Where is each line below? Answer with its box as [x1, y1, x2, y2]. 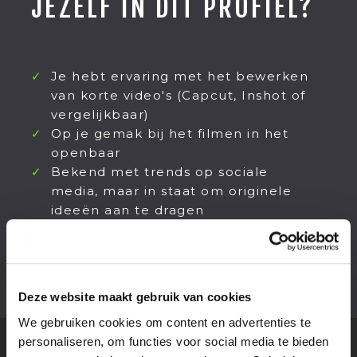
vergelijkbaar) [50, 106, 150, 122]
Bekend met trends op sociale [50, 163, 269, 179]
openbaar [50, 144, 121, 160]
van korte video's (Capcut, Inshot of [50, 87, 306, 103]
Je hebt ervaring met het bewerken [50, 68, 309, 84]
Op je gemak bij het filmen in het [50, 125, 289, 141]
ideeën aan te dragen [50, 202, 205, 218]
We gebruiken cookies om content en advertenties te [18, 315, 311, 329]
